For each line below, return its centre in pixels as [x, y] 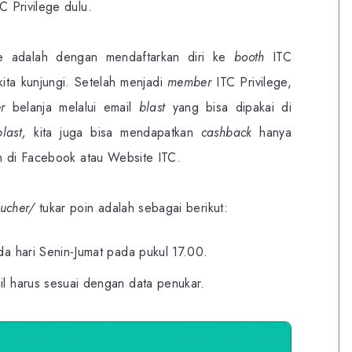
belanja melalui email [72, 107]
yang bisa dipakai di [228, 107]
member [192, 82]
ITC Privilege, [254, 82]
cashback [226, 132]
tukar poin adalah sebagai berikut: [131, 207]
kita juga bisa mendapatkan [114, 132]
